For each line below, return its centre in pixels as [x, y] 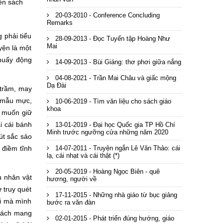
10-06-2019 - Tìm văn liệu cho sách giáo [112, 101]
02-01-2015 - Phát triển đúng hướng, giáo [113, 218]
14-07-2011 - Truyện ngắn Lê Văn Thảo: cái [116, 148]
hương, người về [71, 179]
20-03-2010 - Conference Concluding [106, 15]
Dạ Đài [56, 85]
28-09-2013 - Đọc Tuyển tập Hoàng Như [111, 39]
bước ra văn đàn [71, 202]
